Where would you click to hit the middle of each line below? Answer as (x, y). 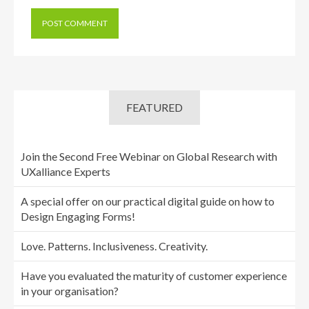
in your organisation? (70, 291)
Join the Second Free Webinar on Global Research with (149, 156)
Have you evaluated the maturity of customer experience (154, 276)
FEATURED (154, 107)
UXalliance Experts (66, 171)
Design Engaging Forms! (78, 216)
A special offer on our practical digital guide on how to (148, 201)
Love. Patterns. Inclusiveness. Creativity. (114, 246)
